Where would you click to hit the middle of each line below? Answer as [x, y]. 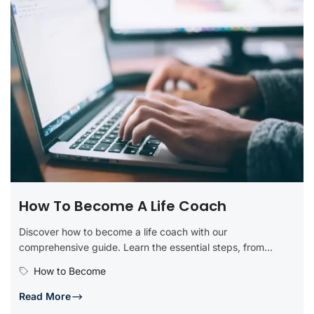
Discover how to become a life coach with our [123, 231]
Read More [45, 296]
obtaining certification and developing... [110, 262]
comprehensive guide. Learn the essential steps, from [142, 247]
